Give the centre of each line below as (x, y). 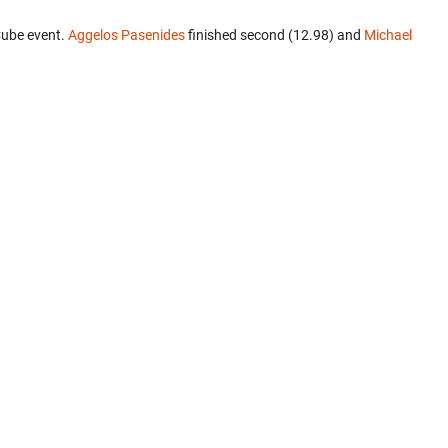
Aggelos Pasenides (126, 35)
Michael (388, 35)
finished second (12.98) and (274, 35)
